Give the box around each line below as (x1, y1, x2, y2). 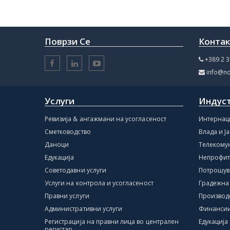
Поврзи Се (45, 35, 91, 47)
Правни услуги (45, 191, 89, 200)
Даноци (45, 140, 69, 149)
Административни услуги (45, 204, 123, 213)
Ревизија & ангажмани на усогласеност (45, 114, 166, 123)
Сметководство (45, 127, 91, 136)
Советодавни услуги (45, 165, 106, 175)
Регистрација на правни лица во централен (45, 217, 179, 226)
